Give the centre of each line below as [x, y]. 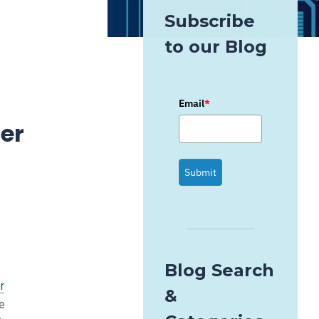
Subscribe [210, 21]
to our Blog [216, 47]
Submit [201, 172]
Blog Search [220, 270]
